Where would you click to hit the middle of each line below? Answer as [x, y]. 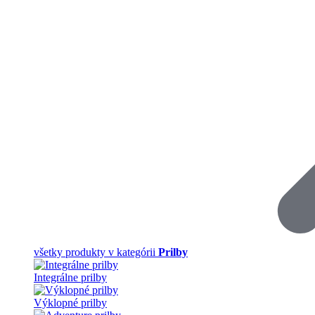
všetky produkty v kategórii [96, 252]
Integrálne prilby [70, 277]
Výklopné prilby [70, 303]
